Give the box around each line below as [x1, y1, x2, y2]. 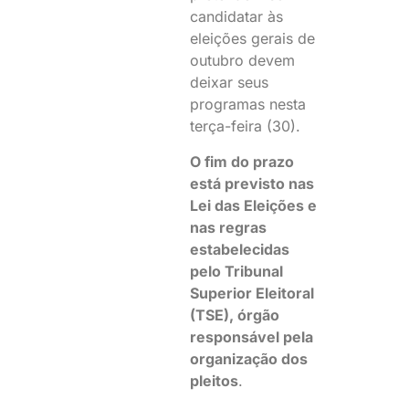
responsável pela [190, 327, 314, 346]
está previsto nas [190, 173, 315, 193]
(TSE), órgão [190, 305, 280, 324]
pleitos [190, 371, 239, 390]
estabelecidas [190, 239, 290, 258]
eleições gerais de [190, 29, 316, 48]
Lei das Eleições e [190, 195, 318, 215]
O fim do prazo [190, 152, 295, 171]
